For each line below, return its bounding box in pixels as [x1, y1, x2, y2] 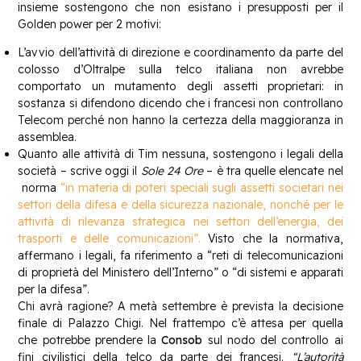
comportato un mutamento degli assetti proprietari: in [18, 78, 343, 93]
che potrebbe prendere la [18, 332, 162, 347]
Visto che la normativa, [200, 230, 343, 246]
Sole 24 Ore [140, 163, 204, 178]
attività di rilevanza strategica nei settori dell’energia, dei [18, 214, 343, 229]
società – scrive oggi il [18, 163, 141, 178]
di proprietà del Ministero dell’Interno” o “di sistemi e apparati [18, 264, 343, 280]
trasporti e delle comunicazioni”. [18, 230, 201, 246]
